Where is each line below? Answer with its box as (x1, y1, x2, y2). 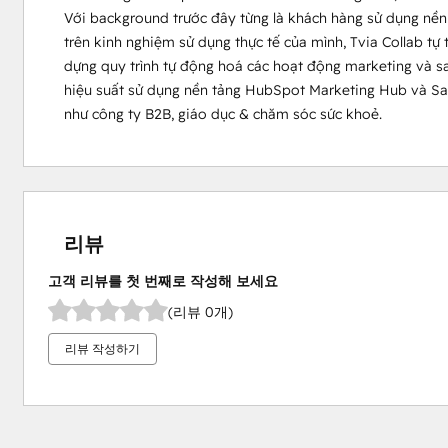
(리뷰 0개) (167, 302, 233, 321)
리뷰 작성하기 (64, 341, 140, 356)
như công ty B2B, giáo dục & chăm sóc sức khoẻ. (63, 105, 382, 123)
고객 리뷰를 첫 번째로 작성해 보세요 (47, 272, 278, 290)
